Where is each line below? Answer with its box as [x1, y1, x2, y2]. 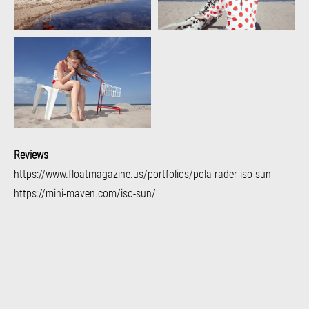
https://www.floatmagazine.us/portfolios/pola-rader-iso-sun [14, 166, 271, 181]
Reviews [14, 146, 48, 162]
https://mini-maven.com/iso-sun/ [14, 185, 156, 201]
